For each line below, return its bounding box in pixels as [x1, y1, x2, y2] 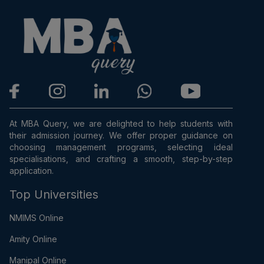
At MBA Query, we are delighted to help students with [9, 118, 233, 129]
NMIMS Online [9, 213, 64, 223]
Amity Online [9, 234, 57, 245]
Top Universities [9, 187, 98, 202]
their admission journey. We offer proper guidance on [9, 130, 233, 141]
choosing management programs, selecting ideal [9, 142, 233, 153]
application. [9, 166, 54, 176]
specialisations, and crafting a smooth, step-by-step [9, 154, 233, 164]
